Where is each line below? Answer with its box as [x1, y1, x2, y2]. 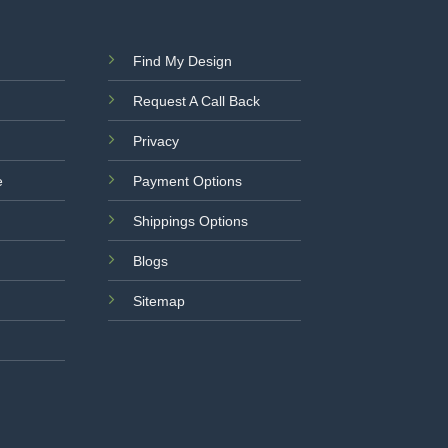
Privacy [133, 133, 180, 150]
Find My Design [133, 53, 233, 70]
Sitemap [133, 293, 186, 310]
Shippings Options [133, 213, 249, 230]
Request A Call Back [133, 93, 261, 110]
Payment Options [133, 173, 243, 190]
